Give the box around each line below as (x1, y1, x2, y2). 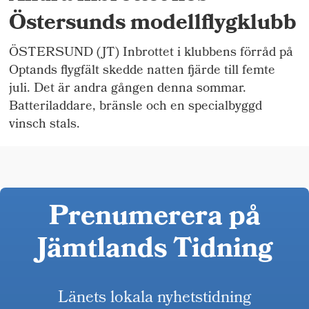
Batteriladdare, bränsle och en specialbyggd (9, 96, 263, 118)
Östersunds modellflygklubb (9, 6, 297, 43)
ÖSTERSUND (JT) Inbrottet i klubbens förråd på (9, 42, 294, 64)
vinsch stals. (9, 114, 81, 136)
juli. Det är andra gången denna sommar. (9, 78, 247, 100)
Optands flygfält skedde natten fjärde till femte (9, 60, 276, 82)
